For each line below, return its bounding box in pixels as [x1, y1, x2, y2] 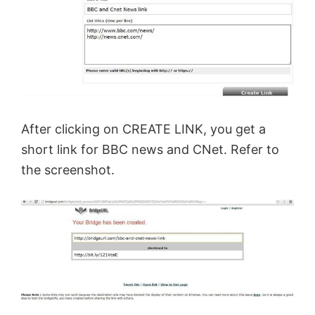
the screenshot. [21, 162, 115, 178]
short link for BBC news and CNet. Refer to [21, 142, 279, 157]
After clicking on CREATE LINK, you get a [21, 122, 266, 137]
